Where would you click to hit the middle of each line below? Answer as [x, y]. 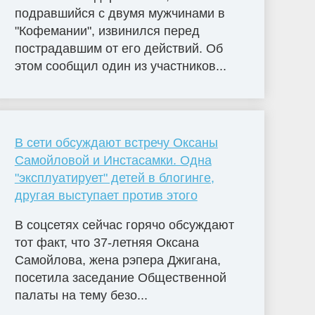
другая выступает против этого [106, 195]
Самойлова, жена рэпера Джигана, [117, 260]
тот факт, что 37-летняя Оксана [107, 242]
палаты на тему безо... [81, 295]
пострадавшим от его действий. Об [118, 48]
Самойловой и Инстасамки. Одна [113, 160]
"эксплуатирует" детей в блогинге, [114, 178]
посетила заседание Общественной [120, 277]
